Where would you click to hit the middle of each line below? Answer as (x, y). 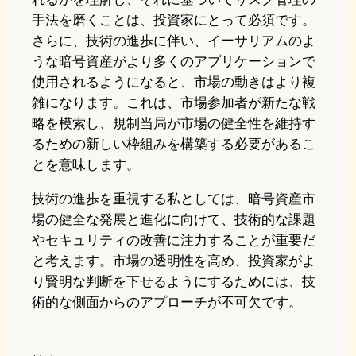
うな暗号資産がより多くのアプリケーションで (174, 62)
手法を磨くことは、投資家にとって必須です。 (174, 20)
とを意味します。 (86, 165)
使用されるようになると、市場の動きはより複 (174, 82)
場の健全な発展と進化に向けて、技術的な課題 (174, 220)
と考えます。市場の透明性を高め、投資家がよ (174, 261)
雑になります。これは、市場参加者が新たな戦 (174, 103)
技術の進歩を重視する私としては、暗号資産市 (174, 199)
